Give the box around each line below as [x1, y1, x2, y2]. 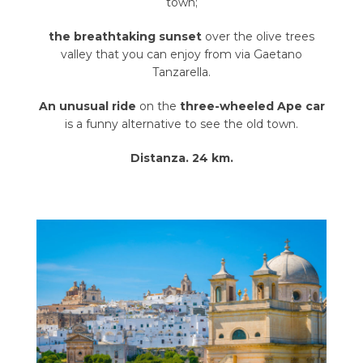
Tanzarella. [152, 65, 211, 80]
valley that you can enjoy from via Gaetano [61, 47, 302, 62]
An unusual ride [38, 99, 139, 114]
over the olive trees [205, 29, 314, 45]
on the [139, 99, 180, 114]
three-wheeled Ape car [179, 99, 325, 114]
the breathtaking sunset [49, 29, 205, 45]
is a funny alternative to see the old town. [65, 117, 298, 132]
